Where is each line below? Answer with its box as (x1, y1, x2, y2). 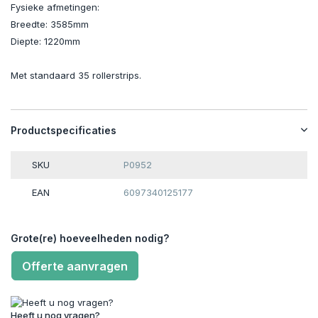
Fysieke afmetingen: (11, 1, 99, 13)
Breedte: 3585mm (11, 18, 89, 31)
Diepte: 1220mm (11, 35, 80, 48)
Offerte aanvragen (22, 259, 128, 274)
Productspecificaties (11, 124, 116, 137)
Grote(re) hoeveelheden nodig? (11, 232, 169, 245)
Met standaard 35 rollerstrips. (11, 70, 141, 82)
